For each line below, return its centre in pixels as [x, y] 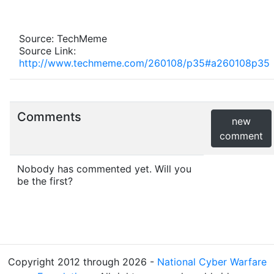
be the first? [45, 181]
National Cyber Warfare [212, 262]
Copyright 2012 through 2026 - [82, 262]
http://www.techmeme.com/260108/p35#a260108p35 [144, 63]
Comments [49, 117]
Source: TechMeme [63, 39]
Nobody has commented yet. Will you [104, 169]
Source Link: [47, 51]
